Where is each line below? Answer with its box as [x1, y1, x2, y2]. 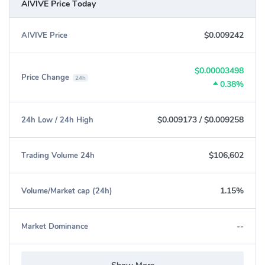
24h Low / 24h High [21, 114, 93, 125]
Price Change [21, 72, 69, 83]
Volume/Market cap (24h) [21, 185, 112, 196]
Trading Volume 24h [21, 150, 95, 161]
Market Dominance [21, 221, 88, 232]
